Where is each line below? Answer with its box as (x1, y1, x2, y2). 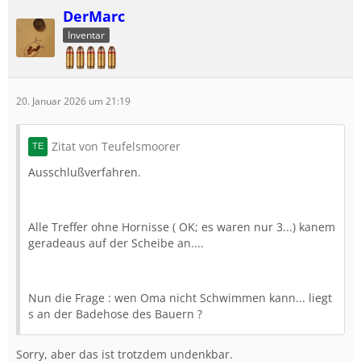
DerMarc (63, 6, 125, 26)
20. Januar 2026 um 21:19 (16, 93, 131, 108)
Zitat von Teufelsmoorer (52, 138, 180, 154)
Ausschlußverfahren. (28, 164, 141, 180)
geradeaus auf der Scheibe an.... (28, 234, 204, 251)
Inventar (68, 27, 105, 42)
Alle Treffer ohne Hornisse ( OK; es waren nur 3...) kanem (28, 218, 335, 234)
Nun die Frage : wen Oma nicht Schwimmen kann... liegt (28, 289, 332, 305)
